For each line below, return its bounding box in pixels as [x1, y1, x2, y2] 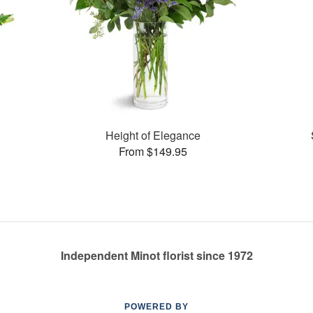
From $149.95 [119, 143, 188, 159]
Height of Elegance [105, 126, 201, 143]
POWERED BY [124, 302, 189, 312]
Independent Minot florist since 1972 [60, 247, 253, 263]
